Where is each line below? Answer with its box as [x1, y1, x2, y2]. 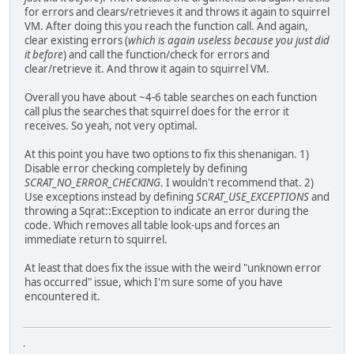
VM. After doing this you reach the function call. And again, [24, 19, 308, 34]
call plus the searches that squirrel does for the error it [24, 104, 289, 119]
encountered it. [24, 289, 100, 304]
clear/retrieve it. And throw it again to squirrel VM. [24, 62, 269, 77]
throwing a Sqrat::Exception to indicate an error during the [24, 204, 309, 219]
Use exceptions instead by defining [24, 190, 196, 205]
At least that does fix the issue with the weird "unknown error [24, 261, 322, 276]
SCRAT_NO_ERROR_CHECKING [24, 175, 160, 190]
